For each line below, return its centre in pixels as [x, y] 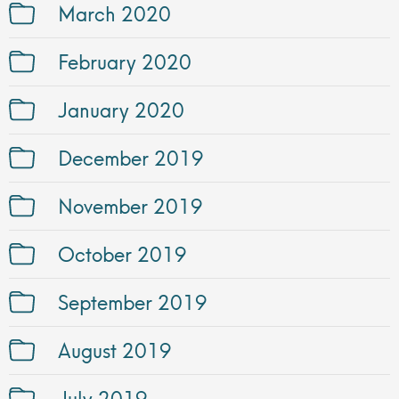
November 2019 [130, 204]
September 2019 [133, 300]
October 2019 [122, 252]
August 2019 [115, 348]
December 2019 [131, 156]
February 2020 [125, 60]
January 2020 [121, 108]
